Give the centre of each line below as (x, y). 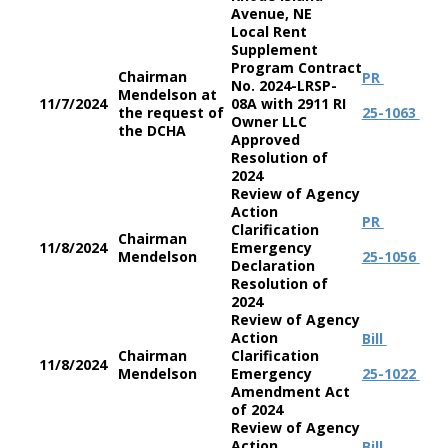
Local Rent (268, 31)
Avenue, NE (271, 13)
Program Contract (296, 67)
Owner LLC (268, 121)
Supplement (274, 49)
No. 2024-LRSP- (283, 85)
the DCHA (151, 130)
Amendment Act (290, 391)
